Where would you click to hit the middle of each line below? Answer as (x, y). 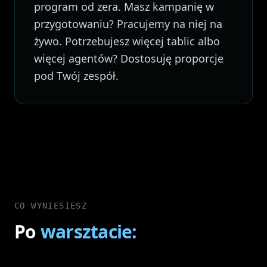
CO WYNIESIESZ (51, 206)
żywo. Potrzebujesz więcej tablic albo (127, 41)
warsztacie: (89, 232)
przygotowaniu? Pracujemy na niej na (128, 24)
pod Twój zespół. (76, 76)
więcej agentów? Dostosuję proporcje (129, 58)
